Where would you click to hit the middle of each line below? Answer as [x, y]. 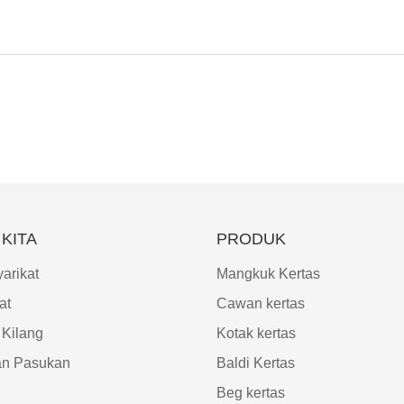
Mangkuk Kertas [269, 274]
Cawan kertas [261, 304]
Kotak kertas [257, 334]
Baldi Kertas [256, 363]
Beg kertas [251, 393]
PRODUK [252, 239]
